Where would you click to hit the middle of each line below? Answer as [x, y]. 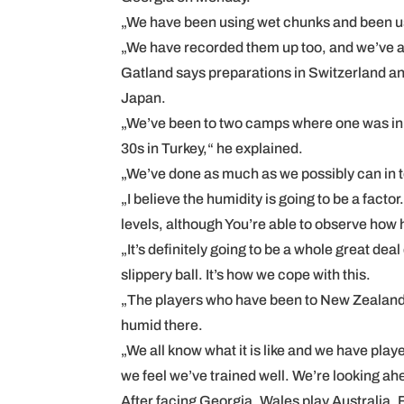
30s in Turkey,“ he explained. [212, 148]
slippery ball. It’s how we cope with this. [246, 275]
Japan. [144, 98]
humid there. [162, 325]
